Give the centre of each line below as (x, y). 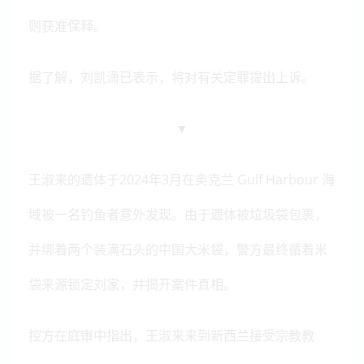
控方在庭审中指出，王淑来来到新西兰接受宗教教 (171, 335)
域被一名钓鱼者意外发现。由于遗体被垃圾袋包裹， (178, 214)
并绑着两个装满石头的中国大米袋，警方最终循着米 (178, 249)
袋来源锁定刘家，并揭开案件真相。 (132, 284)
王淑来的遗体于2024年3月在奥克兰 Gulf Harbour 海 (182, 179)
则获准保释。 (67, 26)
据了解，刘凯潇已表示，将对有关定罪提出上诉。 (171, 77)
